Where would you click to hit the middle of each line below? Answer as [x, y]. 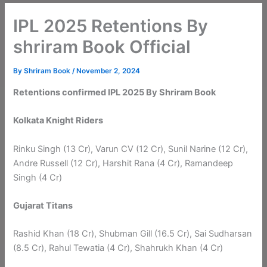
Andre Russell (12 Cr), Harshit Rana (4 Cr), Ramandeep [123, 163]
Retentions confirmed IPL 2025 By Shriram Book [115, 92]
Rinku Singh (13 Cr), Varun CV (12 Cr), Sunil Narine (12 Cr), [131, 149]
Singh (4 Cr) [38, 177]
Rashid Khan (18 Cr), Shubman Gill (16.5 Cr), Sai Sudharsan [133, 234]
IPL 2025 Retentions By [111, 26]
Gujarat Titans [43, 206]
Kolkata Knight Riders [58, 121]
